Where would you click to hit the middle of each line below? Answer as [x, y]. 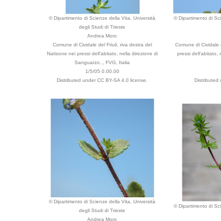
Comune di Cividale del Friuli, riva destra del [102, 45]
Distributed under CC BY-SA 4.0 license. [102, 80]
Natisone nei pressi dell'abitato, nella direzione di [102, 54]
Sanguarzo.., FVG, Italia [102, 62]
